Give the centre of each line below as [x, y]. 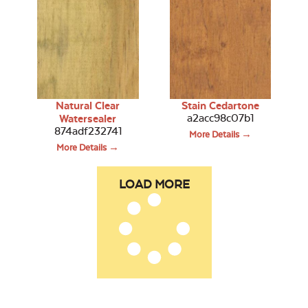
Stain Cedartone [220, 105]
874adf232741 [88, 131]
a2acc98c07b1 [220, 118]
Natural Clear [88, 105]
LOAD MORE [154, 184]
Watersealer [88, 118]
